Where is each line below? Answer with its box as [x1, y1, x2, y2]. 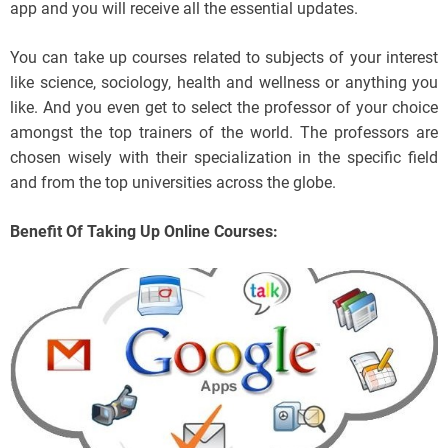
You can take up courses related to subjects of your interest [10, 48, 438, 68]
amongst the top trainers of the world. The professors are [10, 123, 438, 143]
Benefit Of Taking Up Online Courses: [10, 222, 278, 242]
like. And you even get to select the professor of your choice [10, 98, 438, 118]
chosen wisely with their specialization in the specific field [10, 148, 438, 168]
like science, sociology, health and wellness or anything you [10, 73, 438, 93]
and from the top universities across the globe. [10, 173, 336, 193]
